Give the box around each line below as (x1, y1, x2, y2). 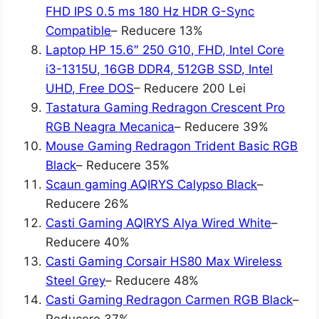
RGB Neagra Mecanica (46, 120, 175, 135)
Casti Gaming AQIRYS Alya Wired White (46, 216, 272, 231)
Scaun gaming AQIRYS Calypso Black (46, 177, 258, 192)
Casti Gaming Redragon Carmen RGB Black (46, 293, 293, 308)
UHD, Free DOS (46, 81, 135, 96)
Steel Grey (46, 273, 106, 288)
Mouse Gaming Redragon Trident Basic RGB (46, 139, 298, 154)
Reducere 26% (46, 197, 130, 211)
